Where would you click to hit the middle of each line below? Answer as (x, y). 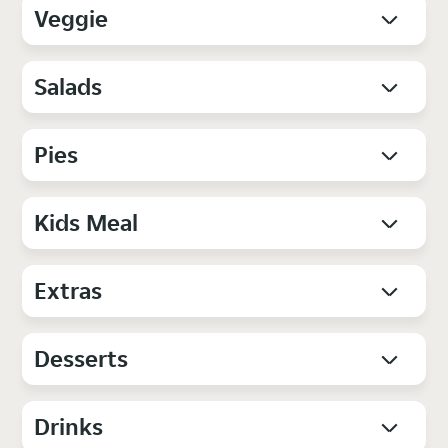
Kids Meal (86, 222)
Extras (68, 290)
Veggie (71, 18)
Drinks (69, 426)
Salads (68, 86)
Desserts (81, 358)
